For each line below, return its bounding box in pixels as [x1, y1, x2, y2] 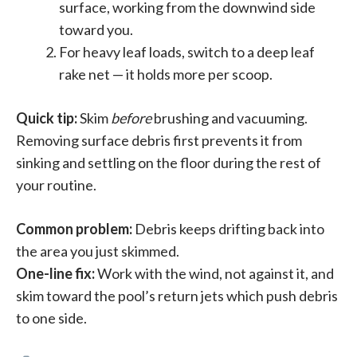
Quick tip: [16, 109, 77, 127]
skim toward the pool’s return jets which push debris [16, 287, 338, 305]
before [111, 109, 151, 127]
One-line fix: [16, 265, 95, 283]
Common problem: [16, 220, 132, 238]
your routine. [16, 176, 96, 194]
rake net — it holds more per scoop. [59, 65, 273, 84]
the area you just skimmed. [16, 242, 179, 261]
